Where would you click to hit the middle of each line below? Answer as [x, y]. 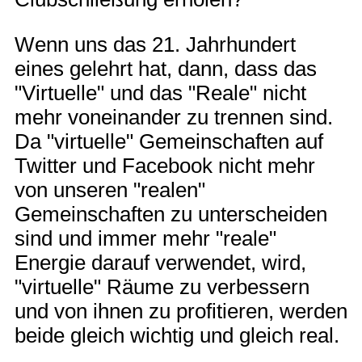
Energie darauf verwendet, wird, [160, 262]
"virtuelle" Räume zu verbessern [162, 286]
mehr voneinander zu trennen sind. [174, 117]
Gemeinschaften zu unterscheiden [171, 214]
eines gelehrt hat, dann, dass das [166, 68]
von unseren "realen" [110, 189]
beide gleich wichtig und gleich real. [177, 335]
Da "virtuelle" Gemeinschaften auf [169, 141]
